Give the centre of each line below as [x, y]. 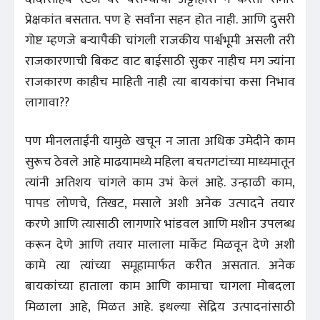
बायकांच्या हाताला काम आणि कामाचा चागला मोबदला [160, 286]
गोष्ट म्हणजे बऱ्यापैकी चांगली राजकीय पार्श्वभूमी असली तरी [160, 40]
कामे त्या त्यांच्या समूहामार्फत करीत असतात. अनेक [160, 265]
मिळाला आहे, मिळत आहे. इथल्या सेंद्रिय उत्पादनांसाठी [160, 307]
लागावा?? [49, 102]
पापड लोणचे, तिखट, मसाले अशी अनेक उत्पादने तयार [160, 203]
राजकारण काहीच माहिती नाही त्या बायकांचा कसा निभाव [160, 82]
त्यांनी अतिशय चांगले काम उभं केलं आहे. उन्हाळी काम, [160, 182]
